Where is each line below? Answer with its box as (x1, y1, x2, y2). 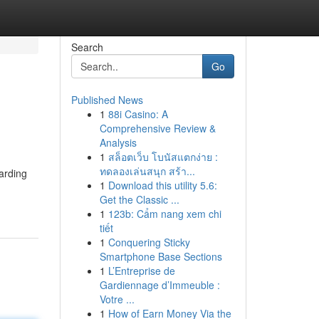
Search (70, 40, 103, 54)
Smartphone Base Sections (99, 249, 222, 263)
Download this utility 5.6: (108, 178, 217, 192)
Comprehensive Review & (99, 121, 216, 135)
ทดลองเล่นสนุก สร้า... (99, 164, 195, 178)
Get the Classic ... (99, 192, 179, 206)
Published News (70, 93, 143, 107)
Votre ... (99, 292, 135, 306)
